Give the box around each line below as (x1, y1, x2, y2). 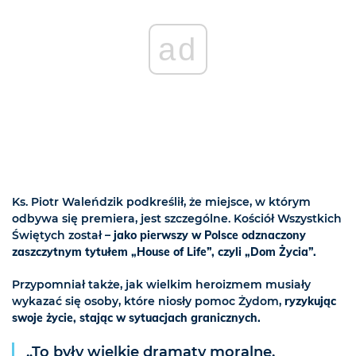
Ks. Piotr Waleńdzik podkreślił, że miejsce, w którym (12, 195, 311, 210)
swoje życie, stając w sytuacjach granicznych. (12, 311, 261, 326)
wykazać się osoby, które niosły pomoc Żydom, (12, 294, 284, 309)
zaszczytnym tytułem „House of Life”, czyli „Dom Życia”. (12, 245, 316, 260)
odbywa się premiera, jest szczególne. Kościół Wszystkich (12, 211, 342, 226)
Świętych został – (12, 228, 114, 243)
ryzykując (284, 294, 336, 309)
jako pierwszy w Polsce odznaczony (114, 228, 306, 243)
